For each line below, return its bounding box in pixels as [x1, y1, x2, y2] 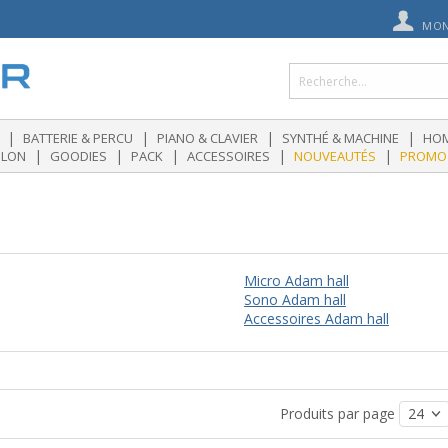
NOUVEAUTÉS [294, 147, 376, 165]
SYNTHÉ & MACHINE [282, 129, 399, 147]
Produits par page [280, 404, 399, 424]
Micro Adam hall [244, 271, 349, 290]
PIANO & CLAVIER [157, 129, 258, 147]
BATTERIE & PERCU [23, 129, 133, 147]
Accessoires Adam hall [244, 309, 389, 328]
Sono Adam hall [244, 290, 346, 309]
